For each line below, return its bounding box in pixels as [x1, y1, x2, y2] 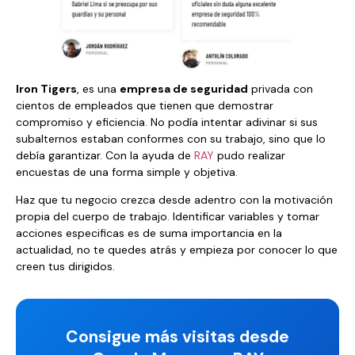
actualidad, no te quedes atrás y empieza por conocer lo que [16, 242, 338, 258]
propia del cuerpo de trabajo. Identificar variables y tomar [16, 209, 319, 224]
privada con [248, 81, 313, 96]
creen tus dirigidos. [16, 259, 115, 274]
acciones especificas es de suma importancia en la [16, 226, 282, 241]
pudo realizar [214, 147, 285, 162]
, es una [77, 81, 120, 96]
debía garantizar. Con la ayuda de [16, 147, 194, 162]
